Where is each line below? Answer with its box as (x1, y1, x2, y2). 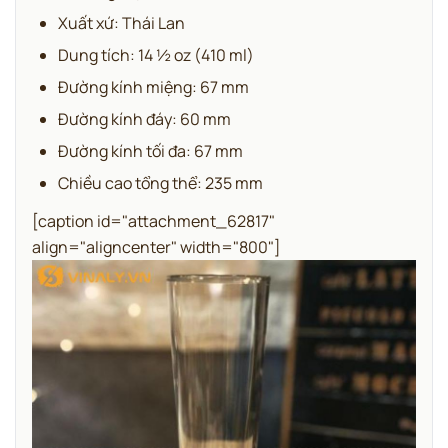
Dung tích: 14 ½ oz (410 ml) (58, 44, 254, 66)
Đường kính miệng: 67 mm (58, 76, 249, 98)
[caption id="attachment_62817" (32, 210, 275, 232)
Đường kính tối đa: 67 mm (58, 140, 243, 162)
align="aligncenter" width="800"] (32, 236, 281, 258)
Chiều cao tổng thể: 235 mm (58, 172, 263, 194)
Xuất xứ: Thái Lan (58, 12, 185, 34)
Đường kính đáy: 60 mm (58, 108, 231, 130)
